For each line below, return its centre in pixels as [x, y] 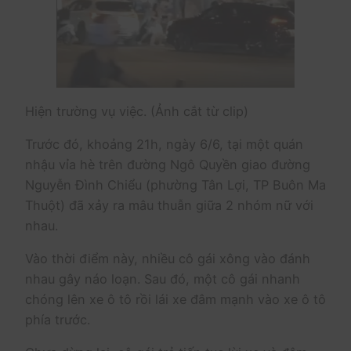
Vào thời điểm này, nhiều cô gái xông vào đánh [168, 259]
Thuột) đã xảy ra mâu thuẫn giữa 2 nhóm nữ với [169, 205]
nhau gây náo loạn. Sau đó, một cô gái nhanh [163, 279]
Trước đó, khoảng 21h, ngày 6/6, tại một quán [164, 144]
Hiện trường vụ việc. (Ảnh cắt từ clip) [137, 111]
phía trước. [58, 320]
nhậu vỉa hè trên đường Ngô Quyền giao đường [168, 164]
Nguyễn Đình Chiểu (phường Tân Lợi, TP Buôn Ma [175, 185]
